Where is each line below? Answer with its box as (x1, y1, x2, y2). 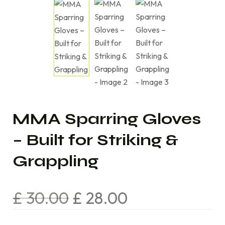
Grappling (13, 151, 98, 171)
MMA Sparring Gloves (13, 109, 201, 129)
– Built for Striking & (13, 130, 178, 150)
